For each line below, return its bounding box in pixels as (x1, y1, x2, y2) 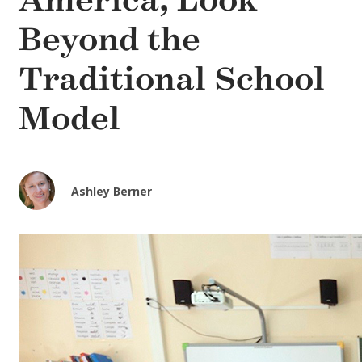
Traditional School (19, 60, 325, 99)
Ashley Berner (71, 183, 152, 200)
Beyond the (19, 20, 200, 59)
